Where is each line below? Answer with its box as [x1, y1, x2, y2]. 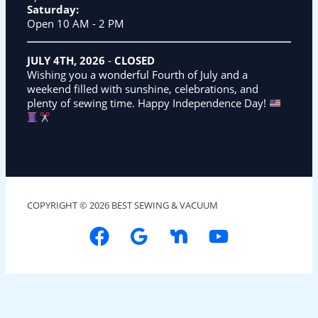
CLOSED [114, 53, 155, 67]
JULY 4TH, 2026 [27, 53, 105, 67]
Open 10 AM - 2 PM [27, 16, 124, 31]
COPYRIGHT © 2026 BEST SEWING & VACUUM [27, 199, 218, 212]
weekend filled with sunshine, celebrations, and [27, 81, 258, 96]
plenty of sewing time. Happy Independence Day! [27, 95, 269, 110]
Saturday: [27, 2, 79, 17]
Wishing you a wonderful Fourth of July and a [27, 67, 248, 82]
